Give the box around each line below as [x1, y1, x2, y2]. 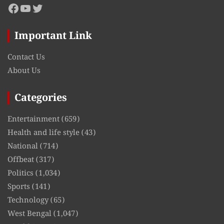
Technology [7, 194, 48, 206]
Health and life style [7, 126, 79, 139]
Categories [14, 89, 67, 106]
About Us [7, 64, 40, 77]
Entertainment [7, 113, 59, 125]
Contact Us [7, 51, 45, 63]
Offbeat [7, 153, 34, 166]
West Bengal [7, 207, 51, 220]
